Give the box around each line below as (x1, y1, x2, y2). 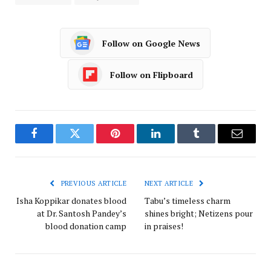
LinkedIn (155, 137, 195, 148)
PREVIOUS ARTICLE (59, 179, 126, 188)
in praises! (145, 220, 183, 232)
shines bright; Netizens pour (145, 207, 253, 220)
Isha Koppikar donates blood (16, 195, 126, 207)
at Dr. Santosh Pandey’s (37, 207, 126, 220)
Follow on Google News (102, 37, 200, 49)
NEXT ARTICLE (145, 179, 195, 188)
